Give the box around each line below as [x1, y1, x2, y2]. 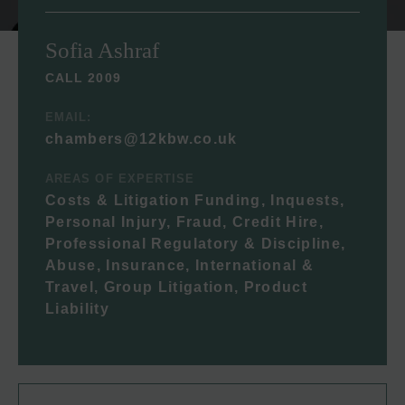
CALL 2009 [45, 70, 121, 85]
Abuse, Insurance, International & [45, 257, 314, 273]
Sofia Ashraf [45, 37, 159, 62]
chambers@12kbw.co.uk [45, 130, 238, 146]
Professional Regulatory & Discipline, [45, 235, 346, 251]
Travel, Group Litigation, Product [45, 278, 307, 295]
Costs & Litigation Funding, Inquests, [45, 192, 345, 208]
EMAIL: [45, 109, 92, 124]
